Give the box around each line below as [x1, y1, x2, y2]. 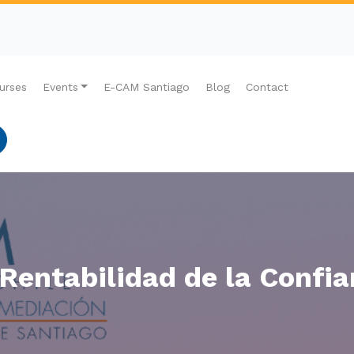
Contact [245, 80, 288, 93]
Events [42, 80, 78, 93]
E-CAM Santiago [103, 80, 190, 93]
